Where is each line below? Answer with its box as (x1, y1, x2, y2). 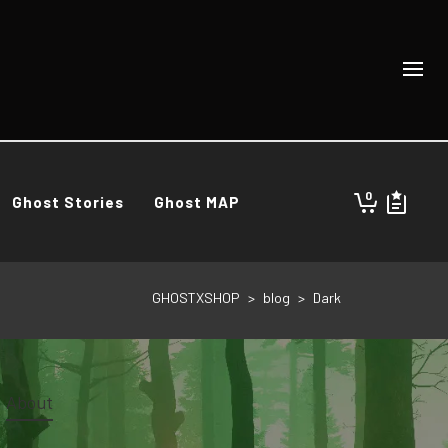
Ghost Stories (12, 192, 124, 211)
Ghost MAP (154, 192, 240, 211)
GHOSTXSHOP (152, 288, 240, 306)
